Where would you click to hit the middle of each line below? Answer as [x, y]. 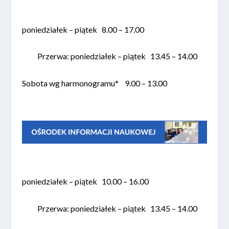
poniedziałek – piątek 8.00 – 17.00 [83, 29]
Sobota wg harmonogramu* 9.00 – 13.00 [94, 83]
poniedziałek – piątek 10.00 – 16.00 [85, 181]
